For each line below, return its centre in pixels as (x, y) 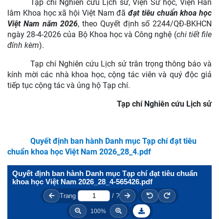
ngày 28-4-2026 (35, 34)
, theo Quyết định (110, 24)
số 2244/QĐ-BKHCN (176, 24)
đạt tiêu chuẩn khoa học (170, 13)
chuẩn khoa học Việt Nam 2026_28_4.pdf (79, 152)
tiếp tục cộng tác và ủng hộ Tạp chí (68, 85)
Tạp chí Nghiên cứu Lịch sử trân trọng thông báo (117, 64)
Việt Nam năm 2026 (43, 24)
